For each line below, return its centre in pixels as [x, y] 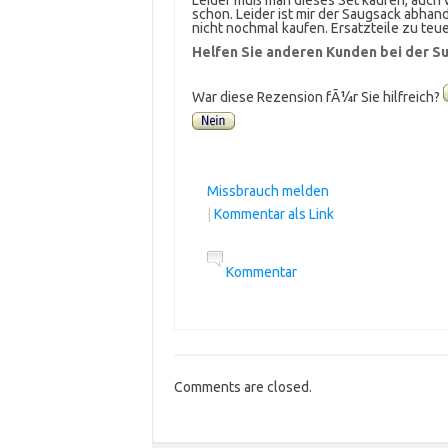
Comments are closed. [242, 387]
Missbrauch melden [267, 191]
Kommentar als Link [273, 214]
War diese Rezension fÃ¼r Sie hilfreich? [317, 96]
